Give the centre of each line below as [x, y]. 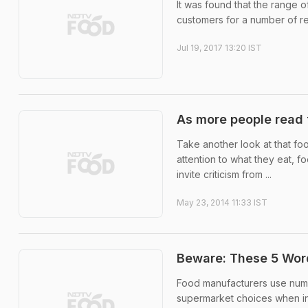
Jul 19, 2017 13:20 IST [219, 48]
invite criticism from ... [224, 174]
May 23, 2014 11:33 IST [222, 202]
